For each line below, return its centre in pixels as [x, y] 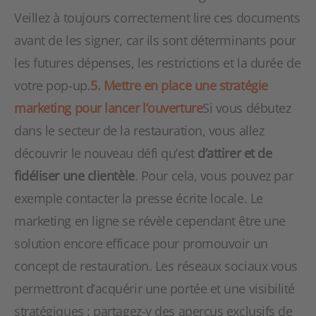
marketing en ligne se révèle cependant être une [150, 221]
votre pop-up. [53, 85]
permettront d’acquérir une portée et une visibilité [155, 288]
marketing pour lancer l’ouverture [109, 108]
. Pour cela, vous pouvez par [214, 176]
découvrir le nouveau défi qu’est [106, 153]
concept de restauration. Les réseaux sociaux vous [156, 266]
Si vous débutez [247, 108]
